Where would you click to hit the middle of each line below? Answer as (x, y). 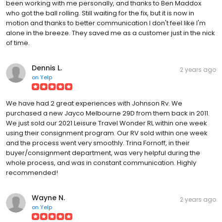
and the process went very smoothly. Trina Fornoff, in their (98, 143)
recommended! (32, 172)
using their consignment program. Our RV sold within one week (107, 133)
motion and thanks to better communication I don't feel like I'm (106, 23)
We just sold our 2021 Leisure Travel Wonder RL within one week (107, 123)
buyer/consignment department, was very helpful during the (103, 153)
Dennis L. (47, 68)
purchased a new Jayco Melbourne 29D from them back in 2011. (108, 113)
